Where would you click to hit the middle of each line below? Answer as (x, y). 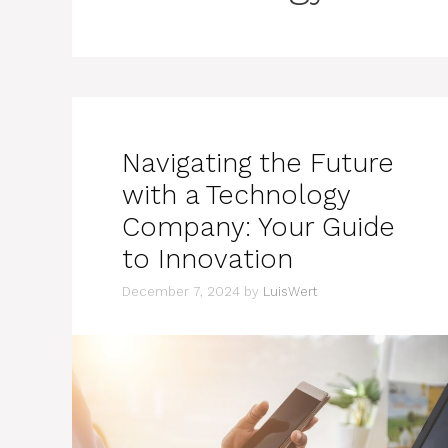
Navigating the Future (258, 163)
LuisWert (290, 291)
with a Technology (236, 195)
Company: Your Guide (258, 227)
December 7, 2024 (181, 291)
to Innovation (207, 259)
